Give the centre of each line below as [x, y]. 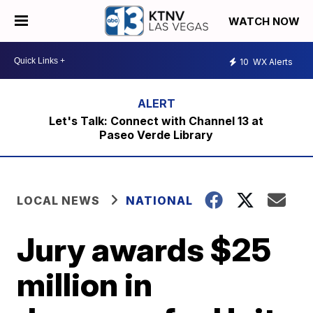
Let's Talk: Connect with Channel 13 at [156, 121]
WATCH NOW [265, 22]
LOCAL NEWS [59, 201]
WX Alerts [272, 61]
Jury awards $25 [144, 249]
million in [85, 284]
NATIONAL [160, 201]
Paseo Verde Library [156, 135]
